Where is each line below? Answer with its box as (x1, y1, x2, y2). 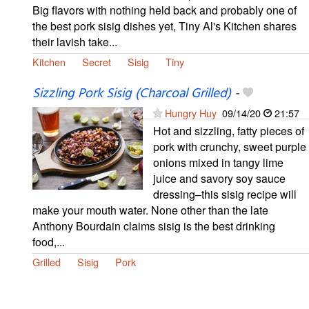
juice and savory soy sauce (153, 170, 286, 187)
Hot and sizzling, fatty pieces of (153, 123, 304, 139)
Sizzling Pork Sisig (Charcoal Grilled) (32, 83, 231, 105)
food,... (32, 234, 65, 250)
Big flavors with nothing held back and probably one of (32, 2, 297, 19)
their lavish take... (32, 34, 117, 50)
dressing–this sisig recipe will (153, 186, 297, 203)
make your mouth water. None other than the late (32, 202, 268, 219)
